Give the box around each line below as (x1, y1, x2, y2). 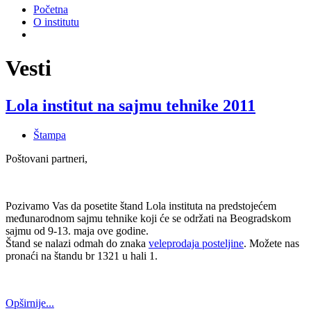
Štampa (33, 128, 66, 141)
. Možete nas (244, 237, 299, 249)
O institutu (33, 16, 79, 28)
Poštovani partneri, (6, 152, 87, 165)
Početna (33, 3, 68, 15)
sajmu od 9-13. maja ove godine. (6, 224, 149, 237)
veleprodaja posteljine (149, 237, 244, 249)
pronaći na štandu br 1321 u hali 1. (6, 249, 158, 262)
